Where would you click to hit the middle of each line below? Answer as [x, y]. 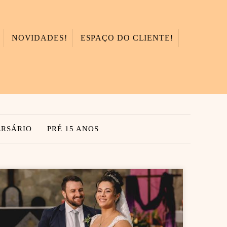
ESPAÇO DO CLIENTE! [127, 38]
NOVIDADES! [39, 38]
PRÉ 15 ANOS [73, 129]
